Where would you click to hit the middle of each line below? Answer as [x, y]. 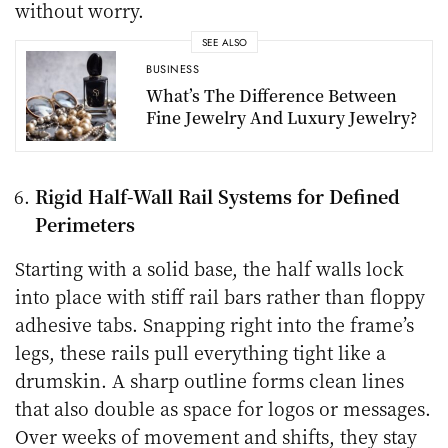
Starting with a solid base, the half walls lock [210, 268]
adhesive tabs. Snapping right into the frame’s [215, 324]
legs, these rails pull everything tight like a [201, 352]
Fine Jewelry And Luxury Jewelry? [281, 117]
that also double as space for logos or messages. [223, 408]
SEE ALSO [224, 42]
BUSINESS [173, 68]
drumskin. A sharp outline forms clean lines [210, 380]
